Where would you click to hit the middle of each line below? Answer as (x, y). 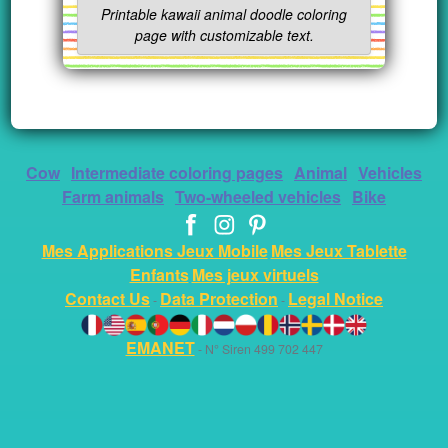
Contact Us (107, 299)
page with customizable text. (224, 35)
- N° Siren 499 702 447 (258, 348)
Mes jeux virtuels (255, 275)
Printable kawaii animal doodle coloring (224, 14)
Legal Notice (335, 299)
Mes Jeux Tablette (338, 251)
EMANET (160, 347)
